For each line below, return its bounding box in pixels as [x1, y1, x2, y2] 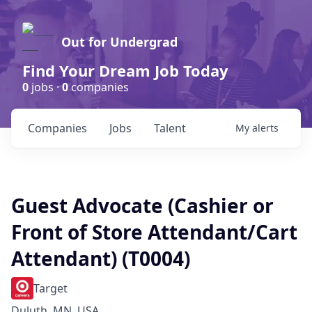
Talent [154, 120, 186, 136]
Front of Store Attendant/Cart [11, 219, 297, 245]
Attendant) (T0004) [11, 245, 190, 272]
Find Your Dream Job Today [22, 60, 228, 81]
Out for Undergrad [61, 33, 178, 50]
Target [33, 281, 68, 296]
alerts [252, 121, 279, 134]
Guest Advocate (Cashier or [11, 192, 274, 219]
